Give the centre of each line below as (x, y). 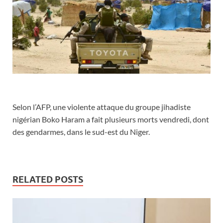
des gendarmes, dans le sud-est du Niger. (81, 132)
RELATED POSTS (48, 180)
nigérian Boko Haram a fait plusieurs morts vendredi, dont (111, 119)
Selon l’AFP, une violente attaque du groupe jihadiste (102, 107)
